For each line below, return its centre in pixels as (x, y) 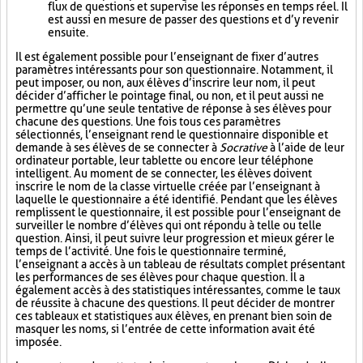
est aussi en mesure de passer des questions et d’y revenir (193, 19)
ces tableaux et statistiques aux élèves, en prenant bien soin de (174, 316)
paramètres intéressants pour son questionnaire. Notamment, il (174, 70)
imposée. (38, 342)
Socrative (243, 147)
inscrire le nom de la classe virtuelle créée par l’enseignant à (168, 186)
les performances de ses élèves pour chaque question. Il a (160, 277)
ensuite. (68, 32)
